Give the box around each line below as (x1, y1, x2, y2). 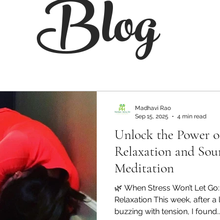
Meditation (114, 160, 174, 176)
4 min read (177, 112, 206, 120)
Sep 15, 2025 (135, 112, 168, 120)
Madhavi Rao (135, 105, 171, 111)
